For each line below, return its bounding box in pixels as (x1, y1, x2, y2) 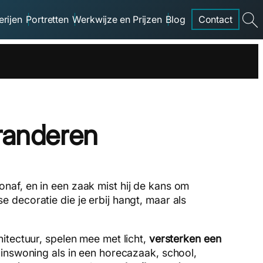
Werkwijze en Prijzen (72, 14, 163, 26)
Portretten (26, 14, 69, 26)
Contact (198, 14, 232, 26)
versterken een (149, 232, 221, 245)
